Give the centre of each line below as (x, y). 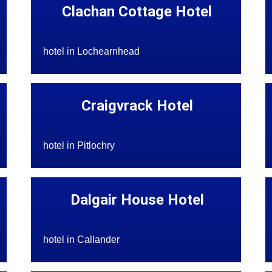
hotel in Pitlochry (79, 146)
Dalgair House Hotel (137, 200)
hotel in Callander (82, 240)
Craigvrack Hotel (137, 106)
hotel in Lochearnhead (92, 52)
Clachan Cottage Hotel (137, 12)
